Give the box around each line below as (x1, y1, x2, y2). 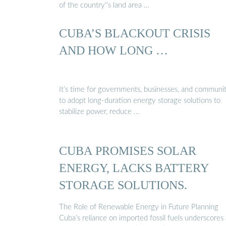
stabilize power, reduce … (59, 107, 139, 116)
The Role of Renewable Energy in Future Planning (59, 203, 218, 211)
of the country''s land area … (59, 2, 149, 10)
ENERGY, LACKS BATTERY (59, 161, 209, 175)
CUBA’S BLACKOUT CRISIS (59, 26, 210, 40)
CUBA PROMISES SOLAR (59, 144, 196, 158)
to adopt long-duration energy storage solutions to (59, 96, 220, 104)
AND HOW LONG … (59, 43, 168, 58)
